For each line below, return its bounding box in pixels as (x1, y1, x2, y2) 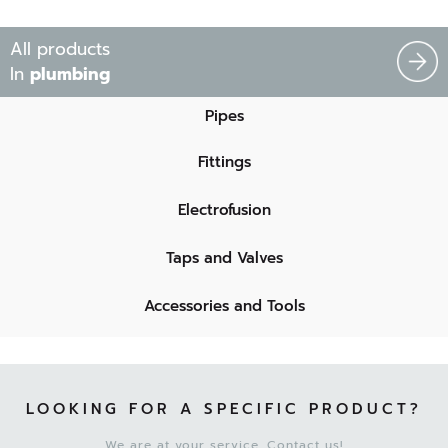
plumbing (30, 60, 110, 87)
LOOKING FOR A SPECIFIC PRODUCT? (26, 397, 422, 420)
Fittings (197, 150, 251, 173)
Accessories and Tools (143, 294, 305, 317)
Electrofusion (177, 198, 271, 221)
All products (10, 35, 110, 62)
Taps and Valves (165, 246, 283, 269)
